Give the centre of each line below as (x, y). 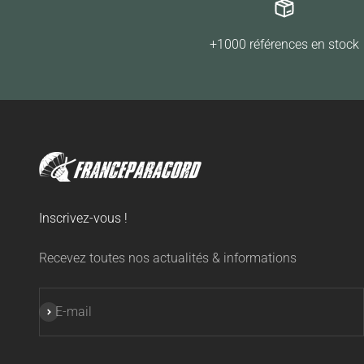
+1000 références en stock (284, 44)
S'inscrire (64, 311)
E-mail (74, 312)
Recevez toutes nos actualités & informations (168, 258)
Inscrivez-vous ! (83, 218)
